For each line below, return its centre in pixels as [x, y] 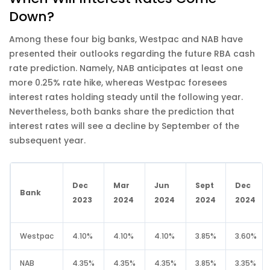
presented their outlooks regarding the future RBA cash [132, 53]
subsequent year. [47, 140]
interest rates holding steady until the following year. [126, 97]
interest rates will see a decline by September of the [124, 126]
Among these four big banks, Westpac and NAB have [126, 39]
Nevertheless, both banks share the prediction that [122, 111]
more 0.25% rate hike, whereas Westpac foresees [118, 82]
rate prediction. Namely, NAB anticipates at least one [126, 68]
